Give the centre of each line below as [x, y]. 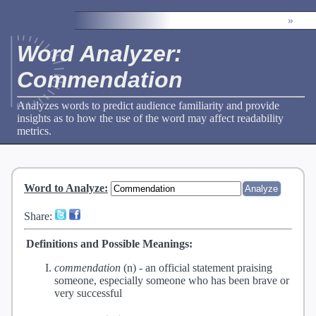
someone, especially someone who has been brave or [172, 281]
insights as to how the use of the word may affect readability [150, 118]
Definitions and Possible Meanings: [109, 244]
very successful [88, 293]
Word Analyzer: [99, 54]
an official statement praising [209, 268]
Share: [39, 217]
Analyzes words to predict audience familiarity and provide [148, 105]
